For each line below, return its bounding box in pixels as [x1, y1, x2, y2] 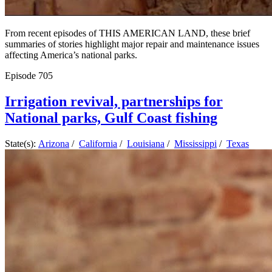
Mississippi [174, 138, 217, 149]
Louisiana [127, 138, 165, 149]
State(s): [5, 138, 38, 149]
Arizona [38, 138, 69, 149]
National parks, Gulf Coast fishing [5, 110, 217, 126]
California [79, 138, 117, 149]
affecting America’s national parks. [5, 50, 137, 61]
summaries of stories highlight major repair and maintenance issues [5, 39, 259, 50]
